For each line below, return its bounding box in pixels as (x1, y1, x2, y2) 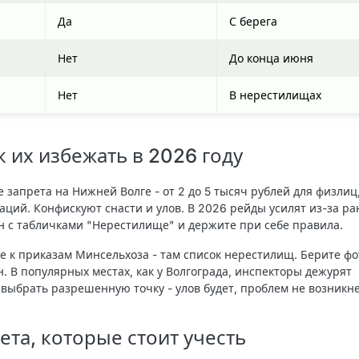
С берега (229, 14, 277, 29)
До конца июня (229, 51, 313, 66)
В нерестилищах (229, 88, 321, 103)
